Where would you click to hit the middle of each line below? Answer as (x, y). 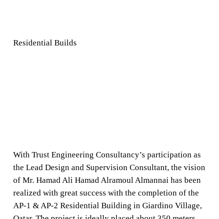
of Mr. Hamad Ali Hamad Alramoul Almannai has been (107, 180)
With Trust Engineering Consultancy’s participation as (107, 154)
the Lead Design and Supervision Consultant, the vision (109, 167)
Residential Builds (45, 43)
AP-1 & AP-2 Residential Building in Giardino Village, (107, 205)
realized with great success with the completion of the (106, 193)
